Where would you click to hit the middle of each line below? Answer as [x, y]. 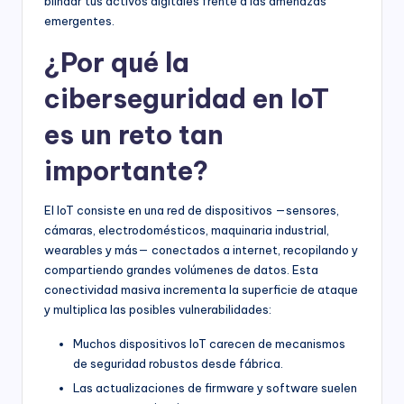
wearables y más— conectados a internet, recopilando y [201, 250]
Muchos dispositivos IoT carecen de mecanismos [209, 344]
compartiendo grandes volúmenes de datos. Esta [181, 270]
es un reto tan [134, 135]
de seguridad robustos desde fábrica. [178, 364]
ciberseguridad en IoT [187, 99]
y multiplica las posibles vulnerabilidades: [158, 310]
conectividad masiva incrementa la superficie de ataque [201, 290]
